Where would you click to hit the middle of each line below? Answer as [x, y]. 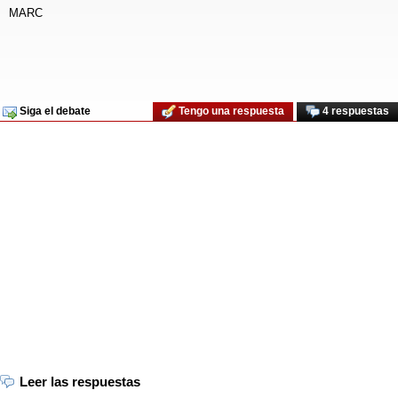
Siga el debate [54, 111]
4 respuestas [354, 111]
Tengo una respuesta [230, 111]
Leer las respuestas [80, 382]
